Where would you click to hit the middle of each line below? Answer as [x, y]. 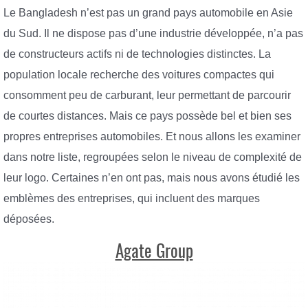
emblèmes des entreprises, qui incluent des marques [132, 198]
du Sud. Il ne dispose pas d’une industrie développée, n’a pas [153, 33]
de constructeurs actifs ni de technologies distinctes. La [137, 54]
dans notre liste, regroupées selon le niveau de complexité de [153, 157]
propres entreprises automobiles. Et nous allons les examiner [152, 136]
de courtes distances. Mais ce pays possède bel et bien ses [147, 115]
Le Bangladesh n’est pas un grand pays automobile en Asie [148, 12]
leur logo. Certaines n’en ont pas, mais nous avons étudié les [152, 177]
